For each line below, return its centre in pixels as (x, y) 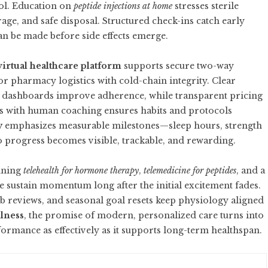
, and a (251, 170)
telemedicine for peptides (190, 170)
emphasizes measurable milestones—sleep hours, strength (132, 126)
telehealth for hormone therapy (81, 170)
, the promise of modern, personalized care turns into (144, 215)
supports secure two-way (178, 66)
